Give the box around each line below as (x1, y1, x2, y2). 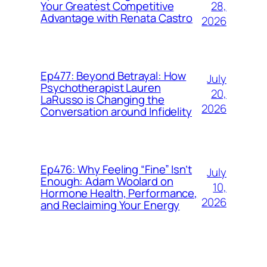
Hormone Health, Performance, (41, 185, 198, 201)
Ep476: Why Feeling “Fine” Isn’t (41, 162, 192, 178)
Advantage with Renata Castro (41, 10, 193, 26)
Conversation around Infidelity (41, 104, 192, 120)
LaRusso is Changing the (41, 92, 164, 108)
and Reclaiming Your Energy (41, 197, 180, 213)
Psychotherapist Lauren (41, 80, 161, 96)
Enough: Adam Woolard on (41, 173, 173, 190)
